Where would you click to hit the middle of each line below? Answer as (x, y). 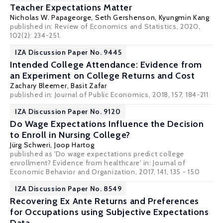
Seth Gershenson (125, 17)
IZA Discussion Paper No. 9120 (68, 111)
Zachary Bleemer (39, 86)
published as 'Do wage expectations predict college (97, 154)
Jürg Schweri (30, 145)
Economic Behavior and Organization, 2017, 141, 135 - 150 (105, 172)
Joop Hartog (74, 145)
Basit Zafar (89, 86)
